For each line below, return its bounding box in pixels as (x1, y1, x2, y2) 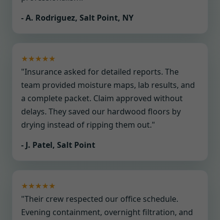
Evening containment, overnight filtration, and (21, 207, 193, 218)
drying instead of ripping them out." (21, 119, 155, 130)
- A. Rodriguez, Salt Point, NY (21, 12, 134, 23)
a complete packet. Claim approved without (21, 93, 183, 104)
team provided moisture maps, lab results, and (21, 80, 195, 90)
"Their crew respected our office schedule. (21, 193, 178, 204)
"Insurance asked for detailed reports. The (21, 66, 179, 77)
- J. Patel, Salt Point (21, 139, 95, 150)
